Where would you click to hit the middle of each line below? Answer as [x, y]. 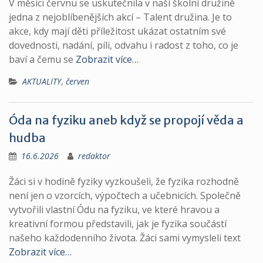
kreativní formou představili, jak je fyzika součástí [118, 224]
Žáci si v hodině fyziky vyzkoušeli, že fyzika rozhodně [124, 181]
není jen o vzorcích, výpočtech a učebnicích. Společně [125, 195]
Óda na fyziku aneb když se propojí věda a [126, 120]
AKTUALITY [42, 81]
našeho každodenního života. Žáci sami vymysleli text [125, 238]
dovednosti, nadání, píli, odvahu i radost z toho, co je [124, 45]
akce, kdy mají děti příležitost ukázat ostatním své [117, 31]
